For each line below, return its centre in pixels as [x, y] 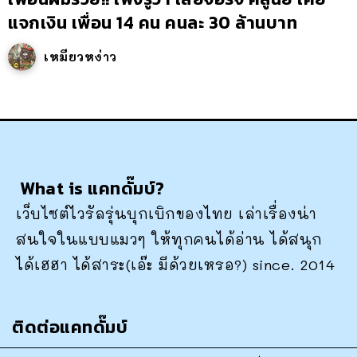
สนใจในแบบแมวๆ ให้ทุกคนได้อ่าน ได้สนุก [169, 239]
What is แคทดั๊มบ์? [92, 188]
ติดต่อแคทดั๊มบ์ [70, 327]
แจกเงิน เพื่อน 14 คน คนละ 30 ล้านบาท [153, 22]
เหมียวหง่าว [80, 56]
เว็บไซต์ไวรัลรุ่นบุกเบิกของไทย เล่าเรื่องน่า [167, 214]
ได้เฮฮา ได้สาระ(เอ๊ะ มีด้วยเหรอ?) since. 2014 [175, 265]
